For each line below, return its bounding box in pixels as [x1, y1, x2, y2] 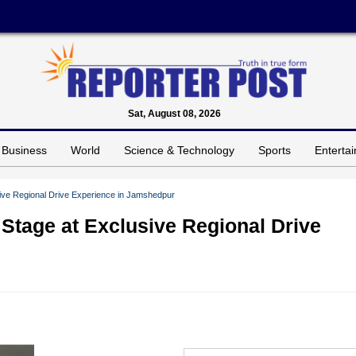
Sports [258, 143, 291, 157]
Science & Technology [124, 143, 234, 157]
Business [2, 143, 47, 157]
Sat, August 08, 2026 [127, 107, 221, 119]
